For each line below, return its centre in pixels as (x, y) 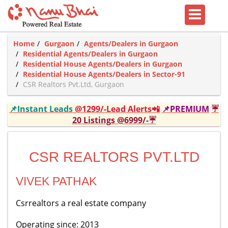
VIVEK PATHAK (56, 181)
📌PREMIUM (186, 109)
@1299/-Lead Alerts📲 (117, 109)
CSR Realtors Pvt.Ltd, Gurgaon (74, 84)
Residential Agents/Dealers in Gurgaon (90, 54)
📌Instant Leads (42, 109)
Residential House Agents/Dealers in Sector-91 (104, 74)
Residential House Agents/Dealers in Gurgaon (103, 64)
